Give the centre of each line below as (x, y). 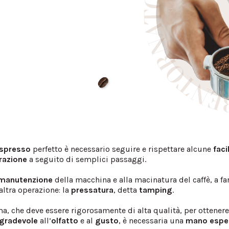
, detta (127, 190)
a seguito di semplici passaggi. (87, 159)
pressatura (93, 190)
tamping (156, 190)
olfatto (65, 220)
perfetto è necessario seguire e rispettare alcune (122, 149)
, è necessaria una (152, 220)
